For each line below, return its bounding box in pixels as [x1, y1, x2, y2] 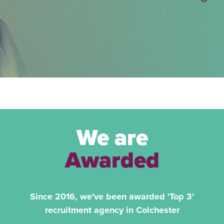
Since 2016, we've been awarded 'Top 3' [30, 190, 194, 202]
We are [76, 124, 148, 151]
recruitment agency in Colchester [44, 204, 179, 215]
